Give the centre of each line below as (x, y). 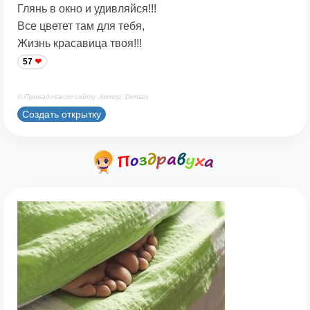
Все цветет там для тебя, (81, 26)
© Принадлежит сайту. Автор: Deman (83, 96)
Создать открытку (62, 115)
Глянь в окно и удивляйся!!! (87, 8)
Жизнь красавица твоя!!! (80, 43)
